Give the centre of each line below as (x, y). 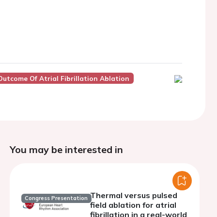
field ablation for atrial (133, 205)
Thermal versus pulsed (134, 195)
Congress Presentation (56, 198)
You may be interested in (66, 149)
